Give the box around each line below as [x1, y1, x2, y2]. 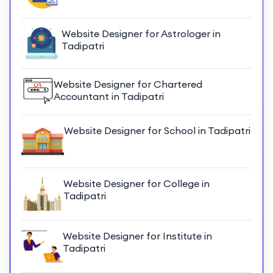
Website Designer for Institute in [63, 230, 213, 243]
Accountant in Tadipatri [54, 90, 165, 103]
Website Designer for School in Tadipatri [64, 124, 250, 137]
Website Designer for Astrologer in [61, 27, 221, 40]
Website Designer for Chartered [54, 78, 203, 91]
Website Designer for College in [63, 177, 210, 190]
